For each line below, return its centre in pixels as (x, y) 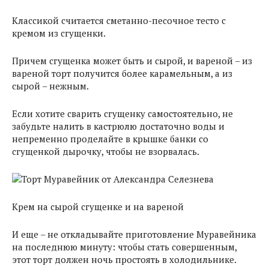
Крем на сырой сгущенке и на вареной (98, 207)
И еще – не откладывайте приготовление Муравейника (134, 234)
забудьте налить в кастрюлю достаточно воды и (118, 126)
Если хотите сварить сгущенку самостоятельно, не (122, 113)
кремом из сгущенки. (59, 33)
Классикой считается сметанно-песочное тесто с (119, 20)
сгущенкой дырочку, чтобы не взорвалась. (106, 151)
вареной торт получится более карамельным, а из (122, 73)
